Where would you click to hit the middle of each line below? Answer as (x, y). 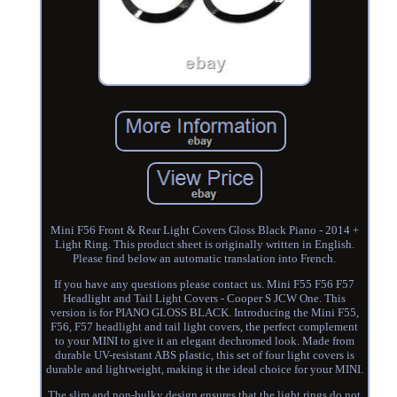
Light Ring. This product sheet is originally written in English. (204, 244)
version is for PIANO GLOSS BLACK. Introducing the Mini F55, (204, 312)
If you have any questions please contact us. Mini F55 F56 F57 (205, 284)
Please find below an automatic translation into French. (205, 258)
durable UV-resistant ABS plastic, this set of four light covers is (204, 354)
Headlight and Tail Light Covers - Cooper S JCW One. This (205, 298)
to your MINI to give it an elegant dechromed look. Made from (204, 340)
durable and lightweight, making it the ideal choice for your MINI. (204, 369)
